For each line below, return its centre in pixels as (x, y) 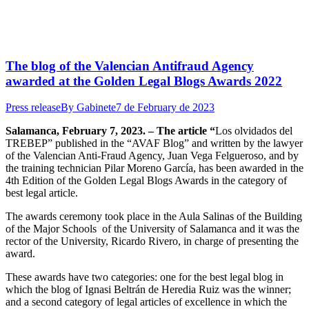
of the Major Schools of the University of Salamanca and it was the (152, 229)
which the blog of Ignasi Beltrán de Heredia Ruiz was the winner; (148, 290)
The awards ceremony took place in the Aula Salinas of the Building (154, 217)
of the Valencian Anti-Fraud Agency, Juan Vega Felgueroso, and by (152, 156)
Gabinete (96, 108)
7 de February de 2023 (165, 108)
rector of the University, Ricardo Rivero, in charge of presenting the (152, 241)
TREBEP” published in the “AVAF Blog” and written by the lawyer (154, 143)
